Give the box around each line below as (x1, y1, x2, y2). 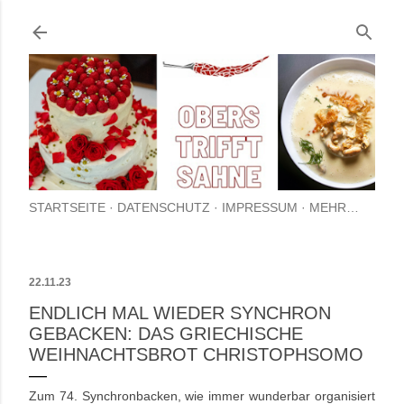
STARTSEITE (29, 200, 106, 216)
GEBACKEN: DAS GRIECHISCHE (29, 324, 303, 344)
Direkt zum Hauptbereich (103, 13, 301, 32)
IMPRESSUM (222, 200, 298, 216)
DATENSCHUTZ (117, 200, 210, 216)
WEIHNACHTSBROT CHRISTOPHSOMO (29, 344, 363, 365)
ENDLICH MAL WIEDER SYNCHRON (29, 303, 331, 324)
